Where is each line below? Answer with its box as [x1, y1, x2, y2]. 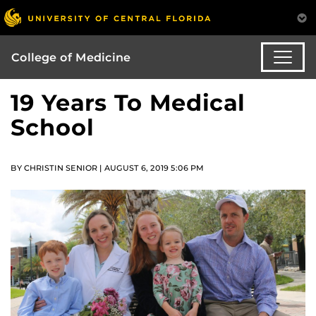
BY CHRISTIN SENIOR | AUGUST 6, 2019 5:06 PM [11, 163, 204, 174]
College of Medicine [11, 50, 130, 64]
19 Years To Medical [11, 89, 245, 117]
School [11, 114, 94, 142]
